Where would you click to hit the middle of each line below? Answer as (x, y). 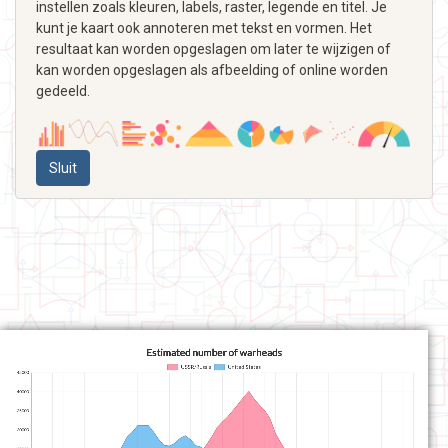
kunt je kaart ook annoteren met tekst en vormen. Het (204, 27)
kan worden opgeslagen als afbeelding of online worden (212, 69)
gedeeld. (63, 90)
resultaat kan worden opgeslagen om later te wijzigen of (213, 48)
